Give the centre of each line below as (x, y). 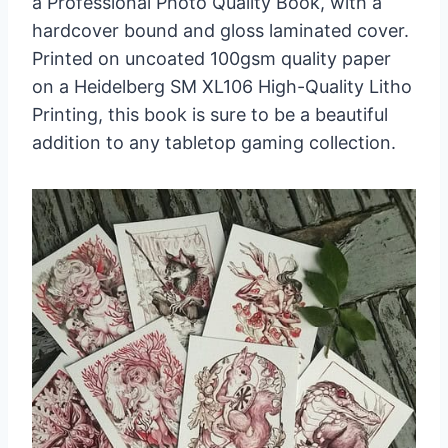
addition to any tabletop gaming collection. (214, 142)
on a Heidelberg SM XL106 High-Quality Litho (222, 86)
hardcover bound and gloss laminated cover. (220, 30)
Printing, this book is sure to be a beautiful (210, 114)
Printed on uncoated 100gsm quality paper (211, 58)
